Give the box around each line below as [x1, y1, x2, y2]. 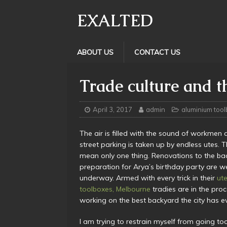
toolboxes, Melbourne [80, 184, 150, 194]
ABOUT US [77, 48, 113, 57]
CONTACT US [134, 48, 180, 57]
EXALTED [77, 10, 153, 31]
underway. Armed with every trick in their [80, 173, 217, 182]
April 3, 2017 [93, 105, 132, 113]
